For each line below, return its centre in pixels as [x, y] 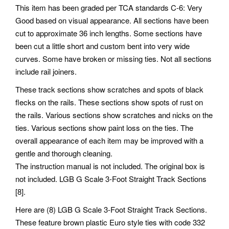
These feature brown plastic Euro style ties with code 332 [110, 222]
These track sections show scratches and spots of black [109, 89]
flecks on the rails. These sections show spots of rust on [109, 102]
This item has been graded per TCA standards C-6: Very [109, 8]
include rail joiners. [46, 72]
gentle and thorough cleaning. [64, 153]
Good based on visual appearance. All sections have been [112, 20]
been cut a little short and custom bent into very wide [102, 46]
